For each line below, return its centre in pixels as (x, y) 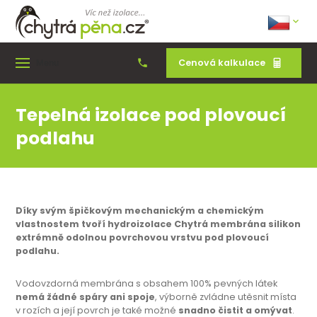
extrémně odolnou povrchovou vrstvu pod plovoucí (143, 237)
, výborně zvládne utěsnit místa (226, 297)
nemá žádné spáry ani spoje (86, 297)
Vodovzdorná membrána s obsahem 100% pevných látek (147, 284)
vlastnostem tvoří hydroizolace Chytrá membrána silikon (158, 224)
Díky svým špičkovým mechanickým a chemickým (140, 210)
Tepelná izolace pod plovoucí (151, 115)
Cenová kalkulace (221, 63)
